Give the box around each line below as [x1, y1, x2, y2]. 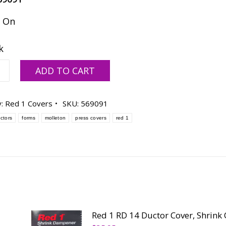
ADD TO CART [35, 65, 95, 77]
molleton [44, 115, 66, 121]
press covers [75, 115, 106, 121]
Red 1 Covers [5, 98, 53, 108]
